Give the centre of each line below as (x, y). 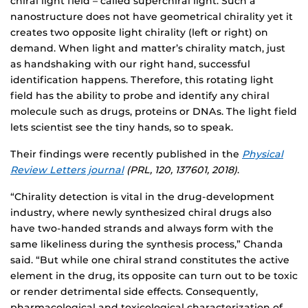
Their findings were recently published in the (126, 154)
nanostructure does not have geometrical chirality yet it (152, 16)
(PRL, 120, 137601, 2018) (180, 169)
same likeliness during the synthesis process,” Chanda (147, 244)
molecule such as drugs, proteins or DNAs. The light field (154, 111)
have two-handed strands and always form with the (142, 228)
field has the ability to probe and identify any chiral (140, 95)
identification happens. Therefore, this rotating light (142, 79)
